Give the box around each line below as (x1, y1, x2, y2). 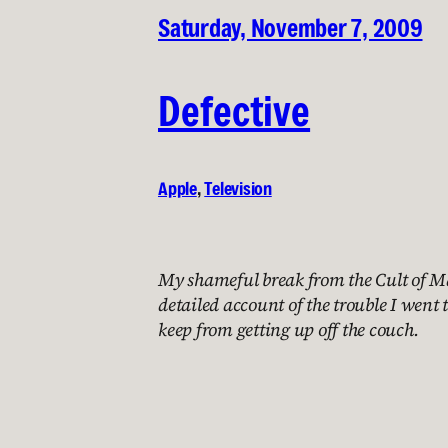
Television (204, 176, 272, 201)
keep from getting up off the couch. (158, 317, 419, 343)
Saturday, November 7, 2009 (158, 12, 423, 45)
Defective (158, 84, 311, 138)
